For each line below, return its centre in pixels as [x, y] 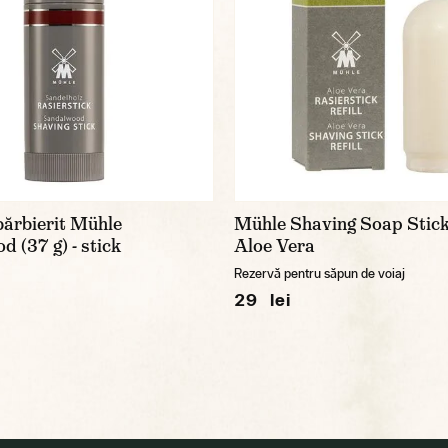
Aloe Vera [274, 245]
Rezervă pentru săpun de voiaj [319, 273]
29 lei [262, 299]
